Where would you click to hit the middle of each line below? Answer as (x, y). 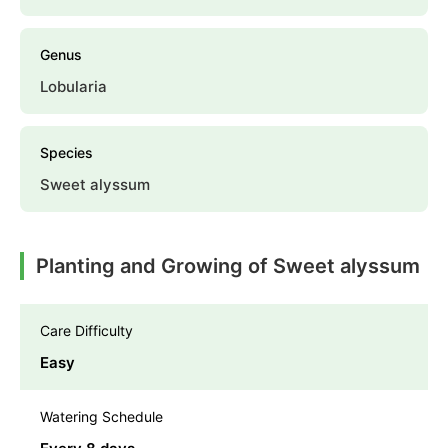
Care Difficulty (86, 331)
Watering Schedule (101, 417)
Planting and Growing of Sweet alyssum (228, 266)
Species (66, 153)
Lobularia (73, 87)
